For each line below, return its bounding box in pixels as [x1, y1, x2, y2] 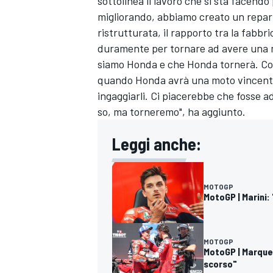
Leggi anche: [112, 133, 201, 155]
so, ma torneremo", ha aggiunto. [97, 105, 246, 119]
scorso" [204, 257, 237, 269]
